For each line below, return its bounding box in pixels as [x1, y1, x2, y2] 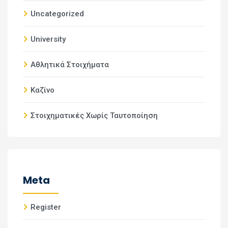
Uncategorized [31, 9, 84, 18]
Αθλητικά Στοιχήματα [31, 60, 109, 69]
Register [31, 203, 61, 212]
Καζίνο [31, 85, 54, 95]
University [31, 35, 66, 44]
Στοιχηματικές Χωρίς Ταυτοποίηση [31, 111, 158, 120]
